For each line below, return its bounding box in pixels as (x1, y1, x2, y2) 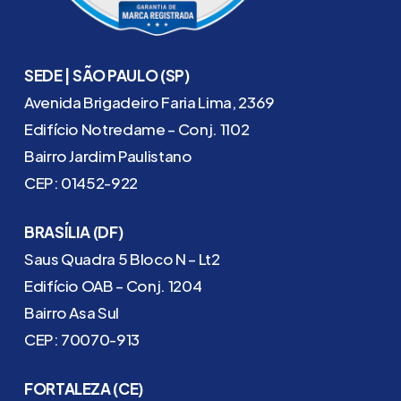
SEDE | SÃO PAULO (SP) (23, 65, 190, 86)
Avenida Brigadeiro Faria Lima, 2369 (23, 92, 275, 113)
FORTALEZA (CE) (23, 379, 144, 399)
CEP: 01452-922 (23, 173, 139, 193)
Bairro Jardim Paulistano (23, 146, 192, 166)
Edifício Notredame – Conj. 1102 (23, 119, 250, 140)
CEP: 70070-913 (23, 329, 141, 350)
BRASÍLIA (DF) (23, 222, 124, 243)
